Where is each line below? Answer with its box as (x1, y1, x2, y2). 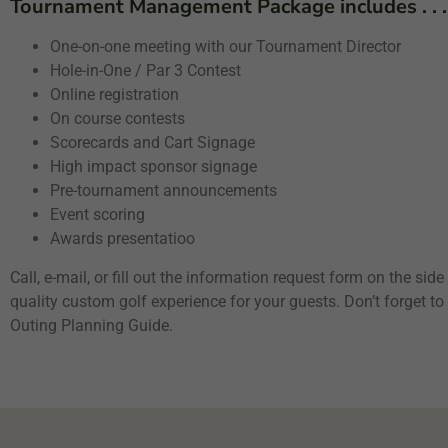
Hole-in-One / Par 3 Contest (50, 61, 241, 80)
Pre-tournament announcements (50, 181, 277, 200)
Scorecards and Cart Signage (50, 133, 255, 152)
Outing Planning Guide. (10, 316, 173, 335)
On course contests (50, 109, 185, 128)
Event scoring (50, 205, 145, 224)
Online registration (50, 85, 179, 104)
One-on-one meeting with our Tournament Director (50, 37, 401, 56)
